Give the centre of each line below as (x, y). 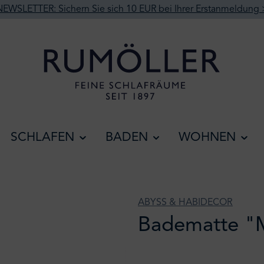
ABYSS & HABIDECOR (185, 203)
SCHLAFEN (42, 138)
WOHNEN (207, 138)
